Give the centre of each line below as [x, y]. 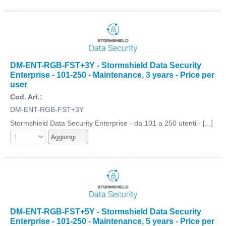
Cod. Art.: [26, 97]
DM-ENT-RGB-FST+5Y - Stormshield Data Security [106, 211]
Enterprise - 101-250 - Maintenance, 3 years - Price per [112, 75]
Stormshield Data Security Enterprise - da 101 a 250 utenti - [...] [111, 123]
